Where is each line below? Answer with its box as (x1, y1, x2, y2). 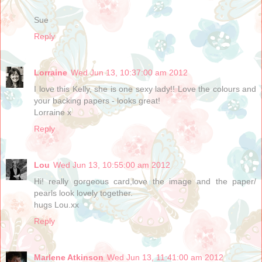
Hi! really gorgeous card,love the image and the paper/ (34, 176, 256, 186)
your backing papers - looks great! (34, 95, 160, 105)
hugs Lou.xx (34, 199, 79, 209)
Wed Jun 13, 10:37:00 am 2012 (71, 67, 188, 77)
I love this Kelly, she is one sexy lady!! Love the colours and (34, 84, 256, 94)
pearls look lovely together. (34, 188, 133, 198)
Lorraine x (34, 107, 71, 117)
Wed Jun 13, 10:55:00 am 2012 (53, 160, 170, 170)
